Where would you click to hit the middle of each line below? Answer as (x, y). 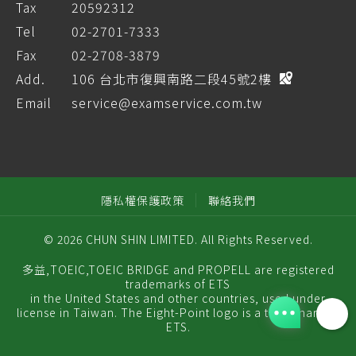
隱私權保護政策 (142, 201)
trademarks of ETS (178, 284)
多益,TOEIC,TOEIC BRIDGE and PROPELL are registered (178, 270)
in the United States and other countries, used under (178, 298)
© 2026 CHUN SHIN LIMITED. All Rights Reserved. (178, 240)
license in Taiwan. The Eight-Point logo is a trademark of (178, 313)
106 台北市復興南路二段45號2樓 (172, 79)
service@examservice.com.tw (167, 103)
